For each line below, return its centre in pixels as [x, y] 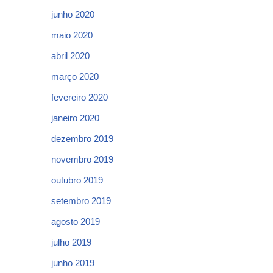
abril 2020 [70, 56]
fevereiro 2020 [80, 97]
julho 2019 [71, 242]
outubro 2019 [77, 180]
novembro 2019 [82, 159]
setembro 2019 [81, 201]
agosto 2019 [76, 222]
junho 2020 [73, 14]
